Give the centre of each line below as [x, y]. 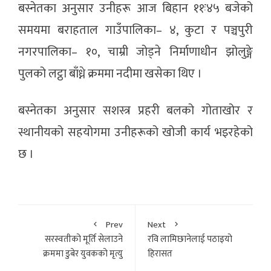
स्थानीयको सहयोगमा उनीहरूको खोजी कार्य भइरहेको [135, 133]
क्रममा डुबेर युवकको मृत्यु [83, 254]
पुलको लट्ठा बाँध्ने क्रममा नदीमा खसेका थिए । [110, 74]
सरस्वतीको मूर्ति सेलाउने [84, 240]
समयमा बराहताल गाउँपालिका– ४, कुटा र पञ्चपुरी [135, 31]
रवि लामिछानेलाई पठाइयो [190, 240]
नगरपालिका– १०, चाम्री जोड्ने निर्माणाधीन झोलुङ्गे [135, 52]
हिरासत [160, 254]
